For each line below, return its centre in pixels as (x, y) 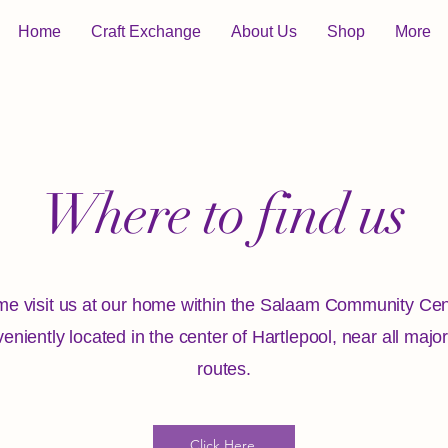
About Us (263, 31)
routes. (224, 368)
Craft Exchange (145, 31)
